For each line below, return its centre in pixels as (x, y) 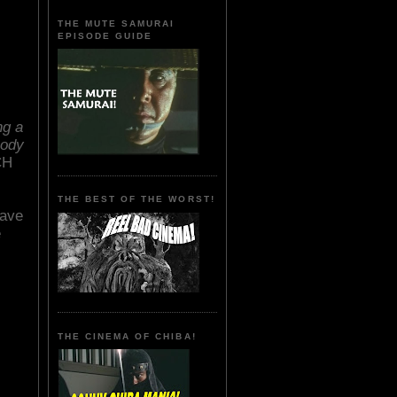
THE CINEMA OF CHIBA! (127, 336)
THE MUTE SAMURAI (117, 23)
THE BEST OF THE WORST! (136, 199)
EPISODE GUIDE (105, 35)
